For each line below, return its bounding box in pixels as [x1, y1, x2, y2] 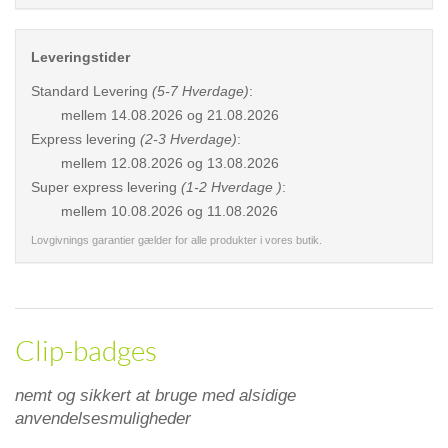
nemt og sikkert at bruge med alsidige [15, 386, 296, 405]
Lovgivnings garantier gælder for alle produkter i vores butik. [31, 234, 322, 246]
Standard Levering [31, 83, 152, 99]
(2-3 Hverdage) [140, 131, 237, 147]
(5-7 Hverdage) [152, 83, 249, 99]
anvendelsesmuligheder [15, 409, 191, 428]
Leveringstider [31, 49, 130, 65]
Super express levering [31, 179, 181, 195]
